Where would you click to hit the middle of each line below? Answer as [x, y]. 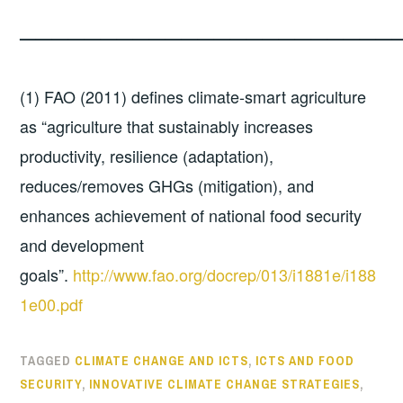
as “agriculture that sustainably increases [167, 126]
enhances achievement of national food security [191, 215]
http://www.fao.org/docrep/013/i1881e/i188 [225, 275]
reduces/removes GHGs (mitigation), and [167, 186]
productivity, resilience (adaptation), [147, 156]
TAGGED [48, 360]
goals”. [47, 275]
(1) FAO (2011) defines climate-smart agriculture [193, 97]
